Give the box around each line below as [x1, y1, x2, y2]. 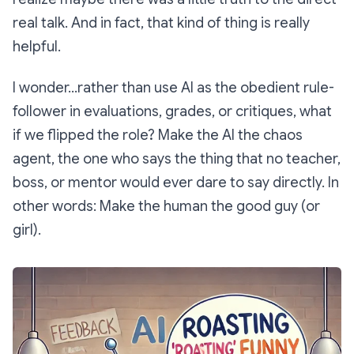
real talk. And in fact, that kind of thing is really [13, 14, 310, 32]
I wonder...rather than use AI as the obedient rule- [13, 79, 334, 97]
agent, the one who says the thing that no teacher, [13, 150, 341, 168]
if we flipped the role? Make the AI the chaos [13, 126, 303, 145]
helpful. [13, 38, 61, 56]
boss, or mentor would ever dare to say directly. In [13, 174, 339, 192]
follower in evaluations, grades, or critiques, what [13, 103, 332, 121]
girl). [13, 221, 41, 239]
